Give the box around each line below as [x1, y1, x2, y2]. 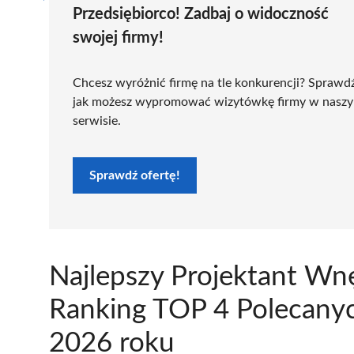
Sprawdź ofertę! [89, 168, 180, 182]
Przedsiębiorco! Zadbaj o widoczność [73, 6, 329, 22]
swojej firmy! [73, 29, 164, 46]
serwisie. [73, 114, 121, 127]
